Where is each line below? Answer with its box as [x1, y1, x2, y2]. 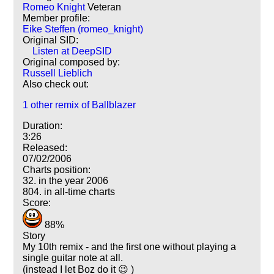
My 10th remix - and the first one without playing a [23, 241, 237, 252]
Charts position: [23, 164, 91, 175]
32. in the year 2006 [23, 175, 109, 186]
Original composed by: [23, 56, 120, 67]
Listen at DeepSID [32, 45, 113, 56]
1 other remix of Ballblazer [23, 99, 136, 110]
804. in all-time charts [23, 186, 116, 197]
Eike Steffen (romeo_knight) [23, 23, 144, 34]
